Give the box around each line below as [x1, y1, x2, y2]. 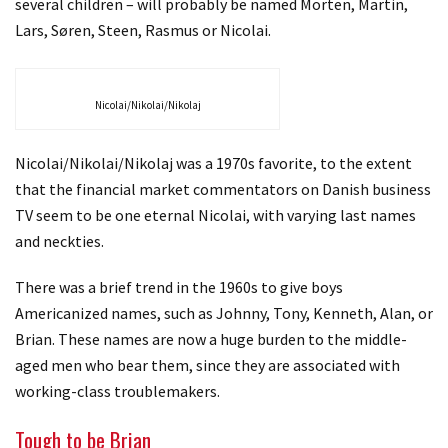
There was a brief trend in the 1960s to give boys [15, 276, 343, 297]
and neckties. [15, 230, 104, 251]
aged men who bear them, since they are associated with [15, 354, 400, 375]
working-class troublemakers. [15, 380, 223, 401]
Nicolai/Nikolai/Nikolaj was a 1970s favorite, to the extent [15, 152, 412, 173]
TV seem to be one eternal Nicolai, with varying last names [15, 204, 416, 225]
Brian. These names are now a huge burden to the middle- [15, 328, 407, 349]
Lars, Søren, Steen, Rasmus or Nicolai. [15, 19, 271, 40]
